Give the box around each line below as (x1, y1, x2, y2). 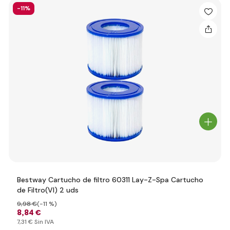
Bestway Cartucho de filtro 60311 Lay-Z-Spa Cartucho (17, 175, 203, 184)
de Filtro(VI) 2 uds (17, 185, 79, 195)
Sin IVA (33, 218, 54, 226)
